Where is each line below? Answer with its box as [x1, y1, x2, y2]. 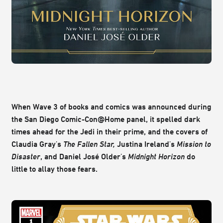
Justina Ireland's [117, 139, 175, 149]
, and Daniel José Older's [40, 152, 128, 161]
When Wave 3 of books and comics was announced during [11, 102, 212, 111]
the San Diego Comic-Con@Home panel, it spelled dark [11, 114, 200, 124]
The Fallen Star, [63, 139, 117, 149]
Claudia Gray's [11, 139, 63, 149]
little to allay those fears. [11, 164, 98, 174]
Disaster [11, 152, 40, 161]
